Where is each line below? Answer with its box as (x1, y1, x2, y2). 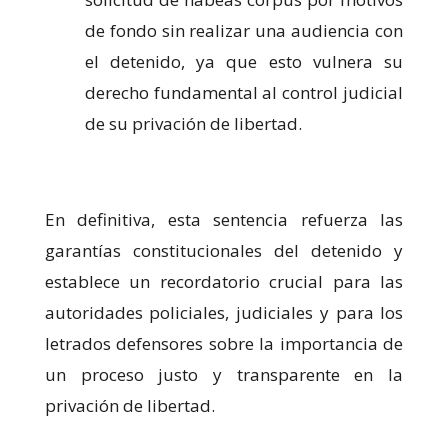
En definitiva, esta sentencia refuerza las (44, 208, 404, 232)
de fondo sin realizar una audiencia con (84, 19, 404, 43)
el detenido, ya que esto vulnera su (84, 50, 404, 74)
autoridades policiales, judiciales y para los (44, 301, 404, 325)
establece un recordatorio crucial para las (44, 270, 404, 294)
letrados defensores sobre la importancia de (44, 332, 404, 356)
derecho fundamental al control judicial (84, 81, 404, 105)
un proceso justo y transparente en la (44, 363, 404, 387)
